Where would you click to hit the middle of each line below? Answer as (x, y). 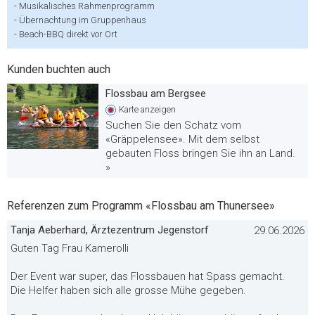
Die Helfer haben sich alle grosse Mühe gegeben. (128, 290)
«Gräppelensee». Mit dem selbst (182, 139)
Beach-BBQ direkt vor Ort (68, 34)
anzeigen (158, 109)
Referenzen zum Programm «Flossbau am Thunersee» (141, 206)
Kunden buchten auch (59, 69)
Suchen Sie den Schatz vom (173, 125)
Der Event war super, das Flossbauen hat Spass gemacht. (148, 276)
